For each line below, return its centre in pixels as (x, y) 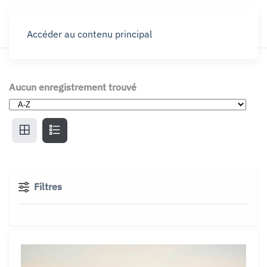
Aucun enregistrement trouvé (73, 87)
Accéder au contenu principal (89, 34)
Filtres (47, 186)
